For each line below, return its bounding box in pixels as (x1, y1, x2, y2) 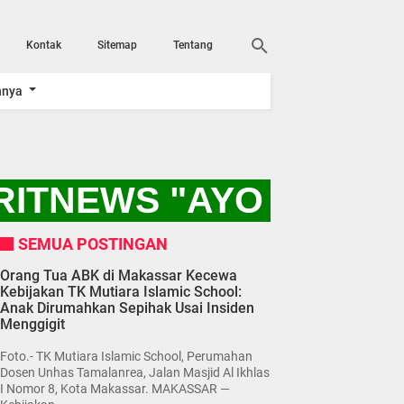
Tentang (173, 39, 213, 51)
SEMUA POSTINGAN (18, 234, 168, 253)
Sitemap (97, 39, 137, 51)
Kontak (26, 39, 61, 51)
